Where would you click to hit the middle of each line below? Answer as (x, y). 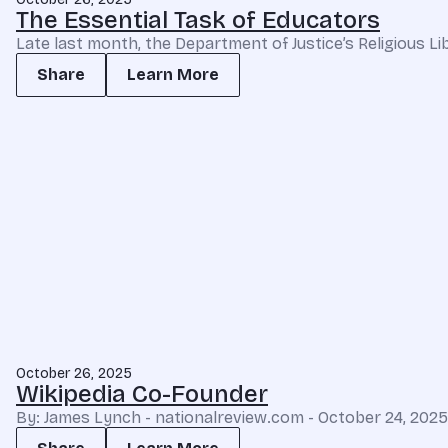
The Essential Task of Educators (198, 20)
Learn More (173, 74)
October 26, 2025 (74, 373)
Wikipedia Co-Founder (142, 394)
